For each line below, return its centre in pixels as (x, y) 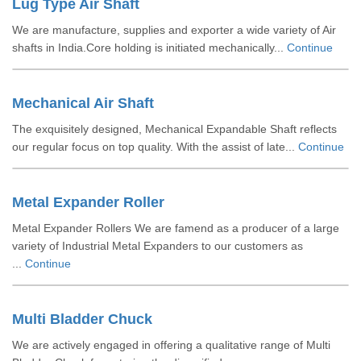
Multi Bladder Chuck (82, 319)
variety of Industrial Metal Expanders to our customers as (158, 246)
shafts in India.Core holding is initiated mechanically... (149, 48)
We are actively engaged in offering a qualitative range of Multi (171, 345)
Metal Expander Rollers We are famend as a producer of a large (176, 228)
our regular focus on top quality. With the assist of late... (155, 147)
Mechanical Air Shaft (83, 103)
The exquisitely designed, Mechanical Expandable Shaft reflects (174, 129)
